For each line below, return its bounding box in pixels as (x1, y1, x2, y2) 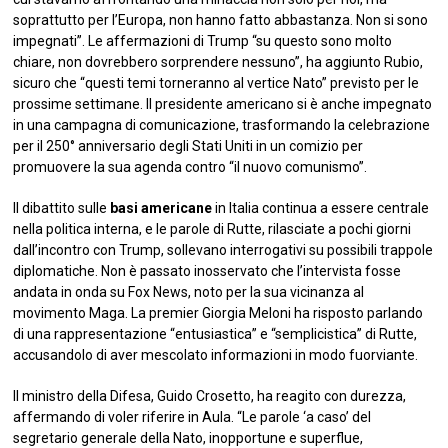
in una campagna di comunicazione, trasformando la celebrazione (13, 117, 431, 134)
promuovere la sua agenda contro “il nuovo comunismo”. (13, 159, 368, 176)
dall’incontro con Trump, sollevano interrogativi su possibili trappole (13, 242, 434, 259)
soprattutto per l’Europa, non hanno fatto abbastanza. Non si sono (13, 12, 429, 29)
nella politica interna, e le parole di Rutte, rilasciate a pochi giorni (13, 221, 412, 238)
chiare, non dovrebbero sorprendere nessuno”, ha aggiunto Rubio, (13, 54, 424, 71)
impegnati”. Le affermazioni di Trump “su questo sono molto (13, 33, 393, 50)
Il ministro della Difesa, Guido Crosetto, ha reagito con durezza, (13, 388, 407, 405)
